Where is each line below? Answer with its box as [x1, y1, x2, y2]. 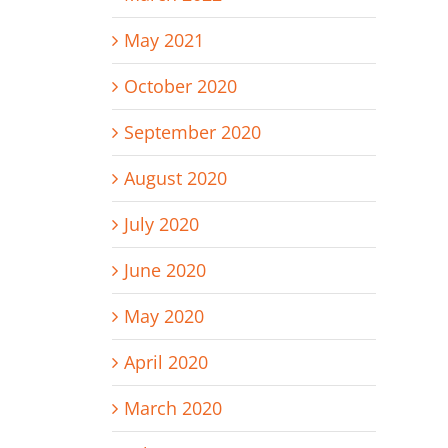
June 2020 [123, 258, 206, 283]
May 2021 [123, 28, 204, 53]
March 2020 [123, 396, 222, 421]
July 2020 [123, 212, 199, 237]
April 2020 [123, 350, 208, 375]
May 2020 [123, 304, 204, 329]
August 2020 [123, 166, 227, 191]
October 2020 [123, 74, 237, 99]
